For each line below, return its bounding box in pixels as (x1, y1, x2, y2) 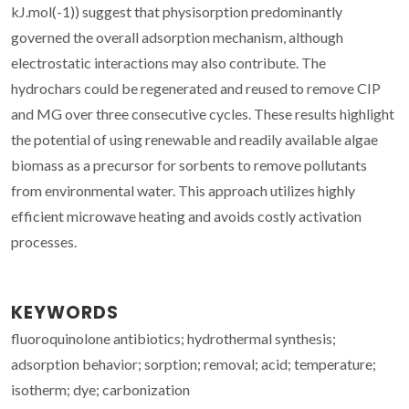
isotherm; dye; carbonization (11, 380, 190, 398)
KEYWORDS (11, 299, 119, 325)
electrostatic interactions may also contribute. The (11, 53, 326, 71)
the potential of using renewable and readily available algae (11, 130, 378, 148)
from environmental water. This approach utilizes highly (11, 181, 355, 199)
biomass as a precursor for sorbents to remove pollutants (11, 155, 367, 173)
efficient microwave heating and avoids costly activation (11, 206, 362, 225)
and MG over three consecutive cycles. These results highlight (11, 104, 394, 122)
